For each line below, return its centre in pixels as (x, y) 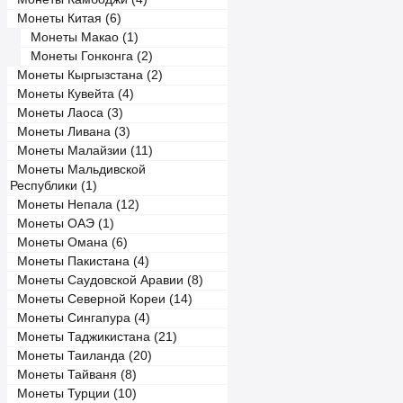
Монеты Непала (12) (75, 205)
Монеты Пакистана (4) (80, 261)
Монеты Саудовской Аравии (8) (107, 280)
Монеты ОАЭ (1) (62, 224)
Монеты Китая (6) (66, 18)
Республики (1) (54, 186)
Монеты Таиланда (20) (81, 356)
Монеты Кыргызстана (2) (86, 75)
